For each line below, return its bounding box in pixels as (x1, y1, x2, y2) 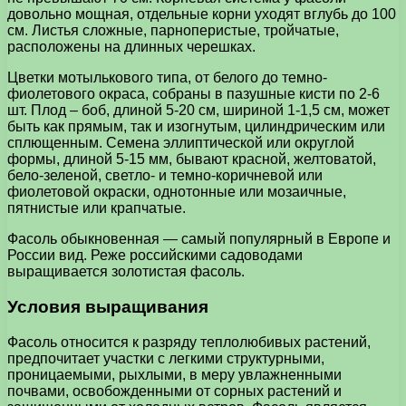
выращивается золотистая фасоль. (7, 264, 245, 280)
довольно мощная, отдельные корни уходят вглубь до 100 (7, 6, 396, 23)
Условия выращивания (7, 296, 208, 316)
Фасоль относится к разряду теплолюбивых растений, (7, 333, 371, 350)
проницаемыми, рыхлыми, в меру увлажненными (7, 366, 342, 382)
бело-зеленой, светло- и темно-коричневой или (7, 168, 323, 184)
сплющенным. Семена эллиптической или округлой (7, 135, 354, 151)
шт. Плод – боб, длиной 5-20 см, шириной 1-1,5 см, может (7, 102, 390, 119)
